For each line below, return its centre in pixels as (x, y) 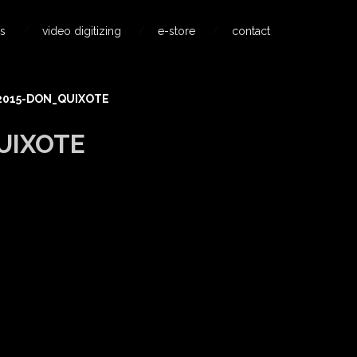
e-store (177, 31)
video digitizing (82, 31)
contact (251, 31)
